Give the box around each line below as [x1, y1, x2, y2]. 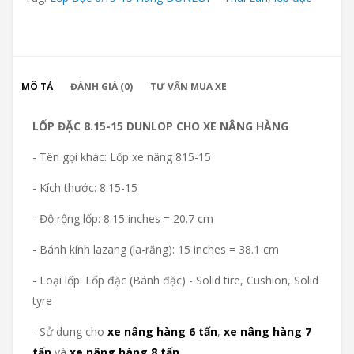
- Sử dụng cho [32, 323, 107, 339]
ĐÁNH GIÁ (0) [70, 79, 133, 93]
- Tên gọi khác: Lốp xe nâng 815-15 [32, 149, 211, 164]
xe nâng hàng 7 [224, 323, 311, 339]
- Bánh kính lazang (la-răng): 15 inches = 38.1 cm [32, 241, 279, 257]
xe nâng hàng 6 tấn [107, 323, 217, 339]
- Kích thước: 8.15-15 [32, 179, 137, 195]
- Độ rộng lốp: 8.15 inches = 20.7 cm [32, 210, 213, 226]
